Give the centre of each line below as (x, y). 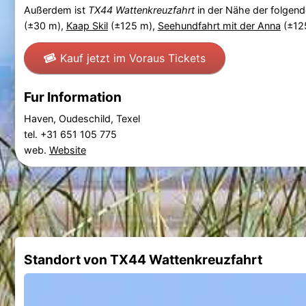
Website (67, 150)
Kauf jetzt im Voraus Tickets (133, 58)
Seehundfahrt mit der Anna (219, 26)
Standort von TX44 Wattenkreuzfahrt (143, 259)
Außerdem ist (56, 10)
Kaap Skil (87, 26)
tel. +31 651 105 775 (71, 134)
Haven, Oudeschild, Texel (82, 118)
